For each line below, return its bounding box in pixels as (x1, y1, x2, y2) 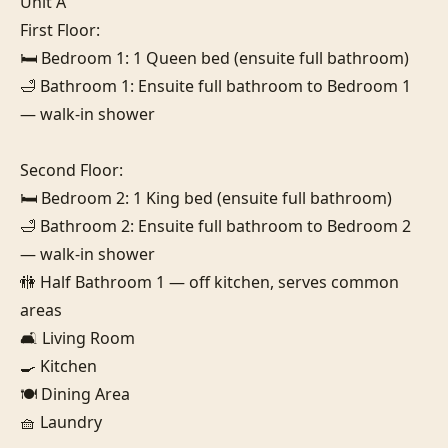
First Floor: (20, 18, 100, 41)
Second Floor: (20, 158, 123, 181)
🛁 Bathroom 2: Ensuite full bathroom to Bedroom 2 (20, 214, 411, 237)
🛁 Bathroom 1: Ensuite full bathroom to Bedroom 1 (20, 74, 411, 97)
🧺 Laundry (20, 410, 102, 433)
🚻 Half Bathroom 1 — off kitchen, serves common (20, 270, 399, 293)
